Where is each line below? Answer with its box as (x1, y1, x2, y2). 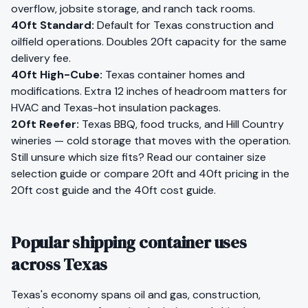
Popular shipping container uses (11, 231, 247, 254)
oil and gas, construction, (134, 287, 261, 302)
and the (92, 183, 131, 197)
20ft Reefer (11, 117, 76, 131)
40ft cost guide (134, 183, 214, 197)
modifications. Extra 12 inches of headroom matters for (11, 84, 287, 98)
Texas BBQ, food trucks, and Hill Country (82, 117, 284, 131)
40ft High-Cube (11, 67, 100, 82)
